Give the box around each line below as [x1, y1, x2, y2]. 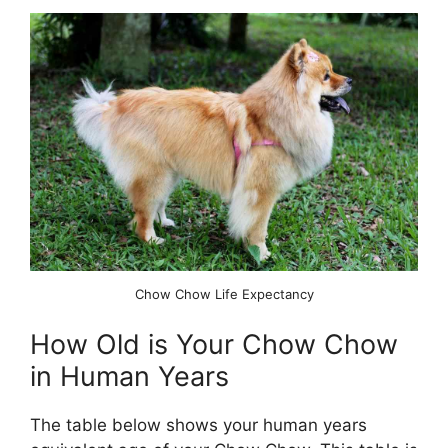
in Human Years [30, 360, 229, 394]
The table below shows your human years [30, 415, 367, 436]
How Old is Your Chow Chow [30, 328, 398, 362]
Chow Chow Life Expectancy [134, 285, 314, 302]
